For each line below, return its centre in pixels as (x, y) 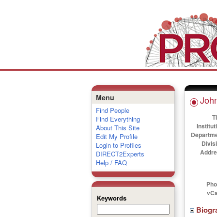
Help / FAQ (111, 163)
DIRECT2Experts (120, 154)
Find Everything (118, 119)
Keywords (111, 198)
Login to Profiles (118, 145)
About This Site (117, 128)
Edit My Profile (116, 136)
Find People (112, 110)
